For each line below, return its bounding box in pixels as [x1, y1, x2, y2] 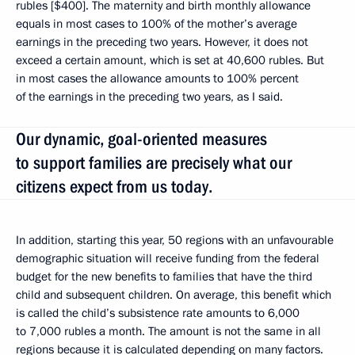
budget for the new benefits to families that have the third [16, 269, 312, 284]
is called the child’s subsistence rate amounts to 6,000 [16, 305, 300, 321]
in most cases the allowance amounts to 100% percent [16, 71, 299, 86]
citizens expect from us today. [16, 177, 212, 197]
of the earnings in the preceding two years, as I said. [16, 89, 283, 105]
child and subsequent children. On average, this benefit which [16, 287, 331, 303]
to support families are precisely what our [16, 153, 292, 173]
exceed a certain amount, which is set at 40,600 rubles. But [16, 52, 324, 68]
